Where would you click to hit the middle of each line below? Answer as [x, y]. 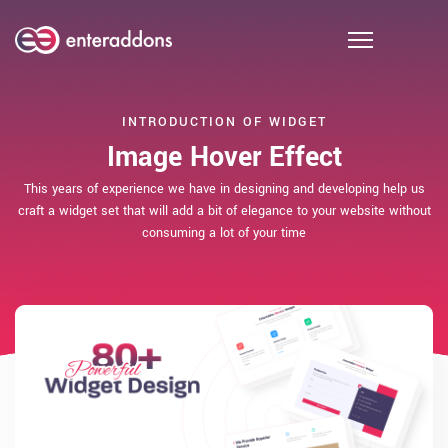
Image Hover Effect [224, 157]
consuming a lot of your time [224, 233]
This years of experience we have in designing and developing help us [224, 189]
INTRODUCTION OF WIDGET [224, 122]
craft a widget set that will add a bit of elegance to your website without [224, 211]
